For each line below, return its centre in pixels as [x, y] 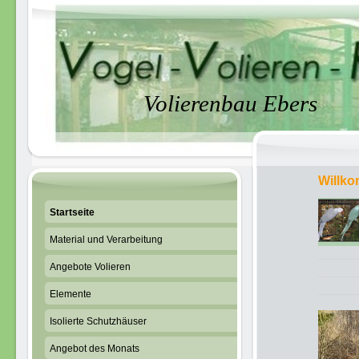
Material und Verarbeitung [106, 240]
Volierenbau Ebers [230, 103]
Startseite [72, 212]
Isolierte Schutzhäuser [98, 321]
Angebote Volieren [90, 267]
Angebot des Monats [95, 349]
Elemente [71, 294]
